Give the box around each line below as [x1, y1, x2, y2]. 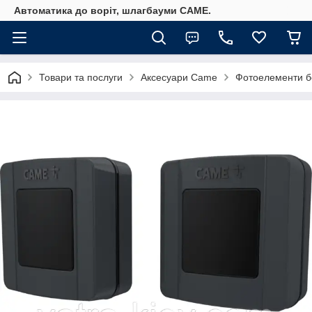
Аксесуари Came [141, 72, 217, 83]
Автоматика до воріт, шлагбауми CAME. [14, 5, 211, 16]
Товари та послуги [39, 72, 123, 83]
